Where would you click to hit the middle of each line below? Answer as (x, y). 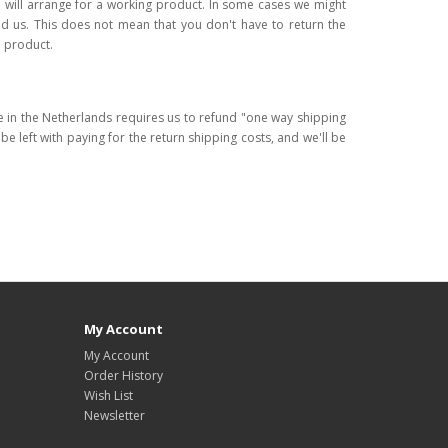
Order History (123, 375)
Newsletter (114, 415)
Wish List (108, 395)
